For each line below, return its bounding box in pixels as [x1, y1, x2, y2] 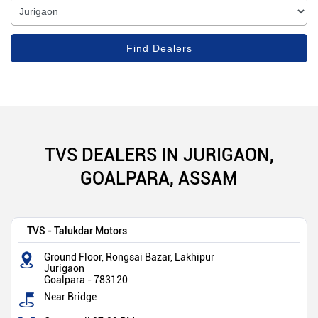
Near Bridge [44, 291, 97, 303]
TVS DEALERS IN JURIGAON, [44, 143, 274, 167]
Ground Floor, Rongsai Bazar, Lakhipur [44, 251, 214, 263]
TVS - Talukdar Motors [27, 224, 127, 238]
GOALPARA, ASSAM [80, 166, 238, 190]
